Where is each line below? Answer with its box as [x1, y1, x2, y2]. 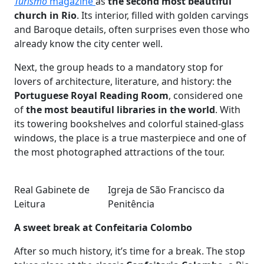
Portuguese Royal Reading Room [14, 89, 169, 102]
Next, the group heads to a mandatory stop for [14, 61, 223, 74]
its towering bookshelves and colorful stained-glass [14, 117, 244, 130]
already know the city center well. [14, 37, 163, 50]
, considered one [169, 89, 243, 102]
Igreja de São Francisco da [107, 183, 225, 196]
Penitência [107, 197, 154, 210]
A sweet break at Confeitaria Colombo [14, 221, 192, 234]
